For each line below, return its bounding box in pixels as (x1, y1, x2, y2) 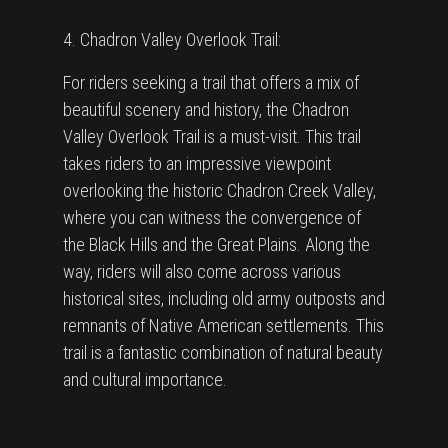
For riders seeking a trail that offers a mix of (63, 72, 359, 93)
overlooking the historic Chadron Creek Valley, (63, 180, 376, 201)
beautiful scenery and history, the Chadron (63, 99, 349, 120)
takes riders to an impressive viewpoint (63, 153, 331, 174)
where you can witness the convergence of (63, 207, 361, 228)
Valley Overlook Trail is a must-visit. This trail (63, 126, 361, 147)
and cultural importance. (63, 369, 227, 390)
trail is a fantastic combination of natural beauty (63, 342, 383, 363)
